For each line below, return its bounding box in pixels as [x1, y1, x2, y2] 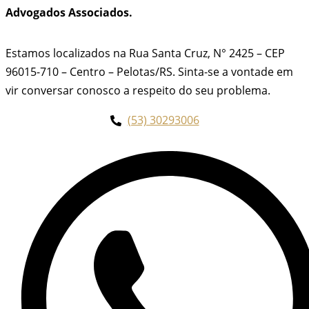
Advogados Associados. [6, 5, 132, 21]
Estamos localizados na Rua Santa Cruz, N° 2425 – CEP [6, 46, 285, 61]
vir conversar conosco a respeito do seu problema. [6, 83, 270, 99]
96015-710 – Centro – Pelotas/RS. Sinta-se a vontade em [6, 64, 293, 80]
